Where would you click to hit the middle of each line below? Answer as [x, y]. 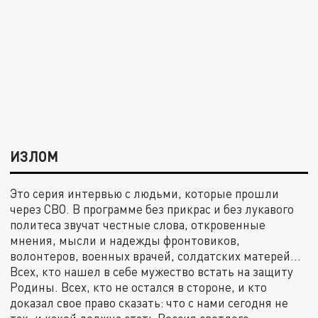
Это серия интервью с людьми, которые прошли [145, 193]
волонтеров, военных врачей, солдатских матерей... [156, 256]
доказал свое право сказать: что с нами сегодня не [149, 302]
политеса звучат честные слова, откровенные [138, 224]
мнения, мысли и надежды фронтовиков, [125, 240]
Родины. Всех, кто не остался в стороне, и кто [139, 287]
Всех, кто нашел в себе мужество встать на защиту [152, 271]
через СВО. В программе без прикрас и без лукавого [152, 209]
